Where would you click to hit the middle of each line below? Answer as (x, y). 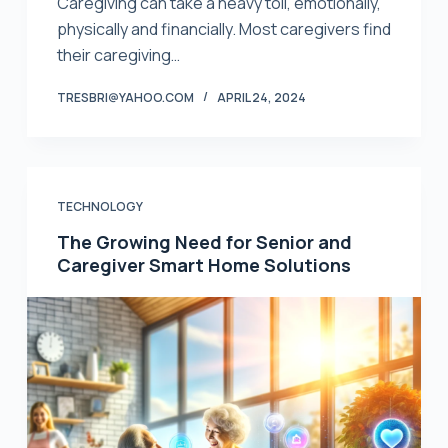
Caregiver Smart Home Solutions (203, 264)
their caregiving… (118, 54)
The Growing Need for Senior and (204, 241)
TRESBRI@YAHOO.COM (125, 97)
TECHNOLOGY (99, 206)
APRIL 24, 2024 (261, 97)
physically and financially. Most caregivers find (223, 28)
